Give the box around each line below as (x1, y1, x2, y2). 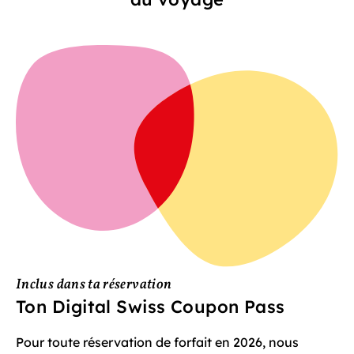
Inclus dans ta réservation (16, 275, 172, 296)
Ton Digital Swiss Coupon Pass (16, 296, 285, 318)
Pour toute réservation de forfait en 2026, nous (16, 334, 299, 351)
